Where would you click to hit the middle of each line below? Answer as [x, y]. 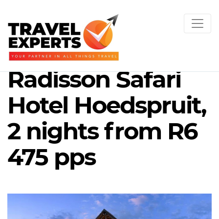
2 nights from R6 [102, 131]
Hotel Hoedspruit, [107, 105]
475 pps [51, 157]
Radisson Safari [94, 79]
